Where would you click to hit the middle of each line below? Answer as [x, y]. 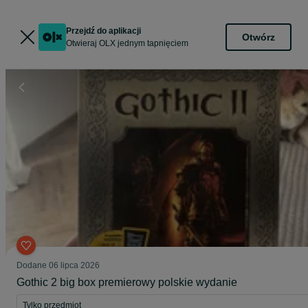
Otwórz [258, 37]
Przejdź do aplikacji [103, 31]
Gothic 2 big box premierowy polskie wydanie [127, 282]
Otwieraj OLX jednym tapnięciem [127, 43]
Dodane [33, 265]
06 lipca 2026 [74, 265]
